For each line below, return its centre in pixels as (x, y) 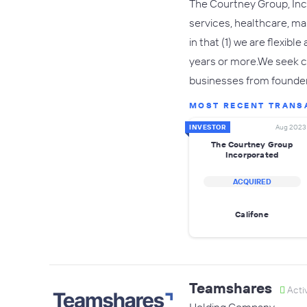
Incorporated (252, 155)
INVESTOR (208, 127)
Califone (252, 214)
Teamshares (231, 288)
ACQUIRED (252, 182)
